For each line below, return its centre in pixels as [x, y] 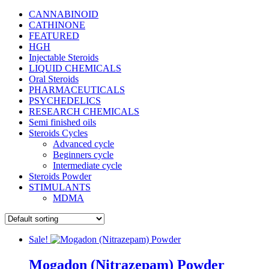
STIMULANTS [60, 187]
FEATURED [54, 36]
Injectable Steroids [64, 58]
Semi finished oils [62, 122]
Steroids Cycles [58, 133]
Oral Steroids [54, 79]
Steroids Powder [60, 177]
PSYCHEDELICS [65, 101]
